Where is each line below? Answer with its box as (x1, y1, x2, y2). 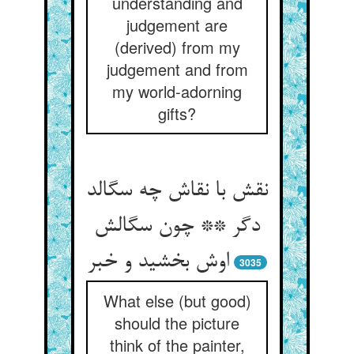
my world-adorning (112, 80, 242, 103)
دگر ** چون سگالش (94, 214, 260, 239)
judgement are (126, 13, 228, 36)
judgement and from (106, 58, 248, 81)
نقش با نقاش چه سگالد (86, 179, 268, 204)
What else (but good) (103, 289, 251, 312)
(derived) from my (114, 36, 240, 58)
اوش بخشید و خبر (87, 250, 229, 275)
